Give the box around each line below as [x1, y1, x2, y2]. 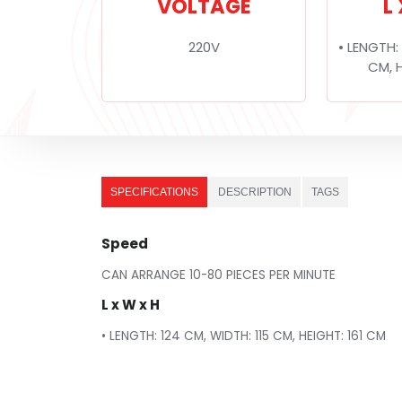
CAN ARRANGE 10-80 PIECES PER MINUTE [101, 266, 336, 284]
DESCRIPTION [218, 186, 293, 199]
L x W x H [101, 295, 161, 315]
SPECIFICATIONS [110, 186, 199, 199]
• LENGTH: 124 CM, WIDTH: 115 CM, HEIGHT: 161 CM [101, 327, 387, 345]
